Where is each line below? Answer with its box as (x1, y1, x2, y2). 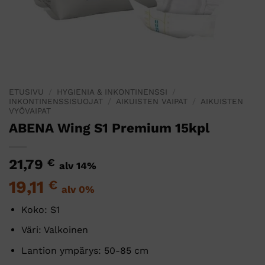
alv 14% (59, 159, 96, 172)
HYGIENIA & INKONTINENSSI (57, 86, 168, 96)
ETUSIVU (9, 86, 44, 96)
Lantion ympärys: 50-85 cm (21, 244, 148, 256)
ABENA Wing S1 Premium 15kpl (9, 119, 209, 135)
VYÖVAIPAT (9, 105, 51, 115)
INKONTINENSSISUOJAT (9, 96, 103, 106)
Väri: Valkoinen (21, 224, 88, 236)
